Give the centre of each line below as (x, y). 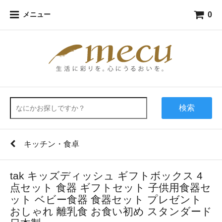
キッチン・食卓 (52, 144)
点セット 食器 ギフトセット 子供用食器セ (111, 188)
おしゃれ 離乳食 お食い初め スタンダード (111, 211)
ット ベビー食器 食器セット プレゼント (106, 199)
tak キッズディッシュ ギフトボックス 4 (106, 176)
